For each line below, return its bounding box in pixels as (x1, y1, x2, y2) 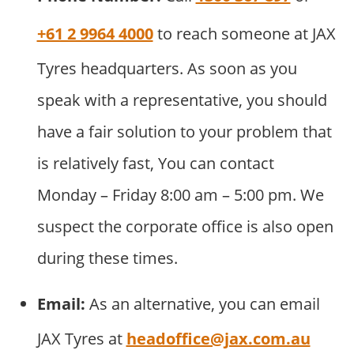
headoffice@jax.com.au (126, 328, 311, 350)
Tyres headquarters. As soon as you (36, 58, 297, 80)
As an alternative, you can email (88, 293, 320, 315)
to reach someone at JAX (153, 23, 336, 45)
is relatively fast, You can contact (36, 153, 274, 175)
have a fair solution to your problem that (36, 121, 332, 143)
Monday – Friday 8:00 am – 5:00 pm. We (36, 184, 324, 206)
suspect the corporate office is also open (36, 216, 333, 238)
